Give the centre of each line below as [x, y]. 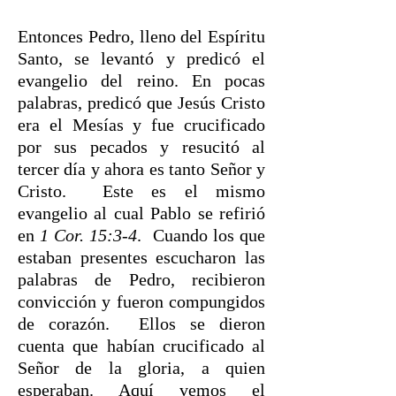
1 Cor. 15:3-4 [89, 235]
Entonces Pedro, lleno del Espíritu [141, 36]
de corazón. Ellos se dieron [141, 324]
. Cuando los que [202, 235]
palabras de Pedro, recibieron [141, 279]
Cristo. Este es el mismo [141, 191]
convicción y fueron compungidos [141, 301]
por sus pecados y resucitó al [141, 147]
